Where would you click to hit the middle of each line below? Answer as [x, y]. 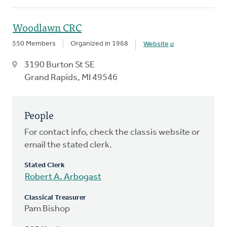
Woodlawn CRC [47, 27]
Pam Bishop [47, 209]
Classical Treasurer [55, 198]
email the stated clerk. [68, 145]
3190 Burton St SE [60, 65]
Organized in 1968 [99, 44]
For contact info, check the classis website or [112, 132]
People [39, 115]
